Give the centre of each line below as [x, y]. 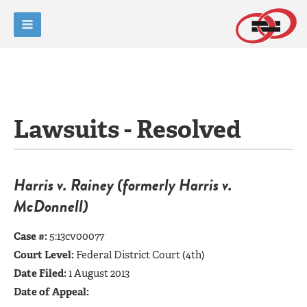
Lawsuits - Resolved [127, 129]
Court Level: [45, 255]
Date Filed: [40, 273]
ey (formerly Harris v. [166, 185]
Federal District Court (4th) [140, 255]
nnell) [70, 206]
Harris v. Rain [57, 185]
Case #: [32, 236]
